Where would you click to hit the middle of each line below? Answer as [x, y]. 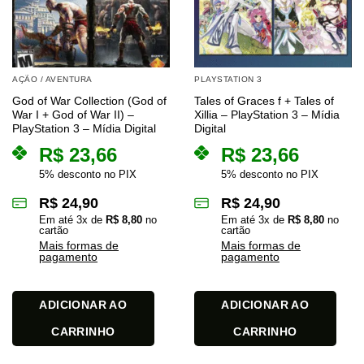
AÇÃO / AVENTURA [52, 80]
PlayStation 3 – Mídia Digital [84, 128]
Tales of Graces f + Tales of [264, 101]
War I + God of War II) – [73, 115]
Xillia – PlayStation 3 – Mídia [267, 115]
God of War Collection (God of [89, 101]
